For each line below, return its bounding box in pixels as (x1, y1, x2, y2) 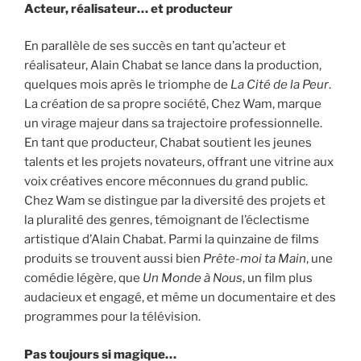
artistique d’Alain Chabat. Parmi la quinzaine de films (24, 232, 319, 247)
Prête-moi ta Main (203, 251, 306, 267)
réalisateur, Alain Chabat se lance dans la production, (24, 58, 322, 73)
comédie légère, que (24, 271, 143, 286)
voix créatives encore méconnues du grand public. (24, 174, 308, 189)
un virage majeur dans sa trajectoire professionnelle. (24, 116, 322, 131)
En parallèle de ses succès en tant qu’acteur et (24, 39, 286, 54)
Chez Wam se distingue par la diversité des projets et (24, 193, 326, 209)
